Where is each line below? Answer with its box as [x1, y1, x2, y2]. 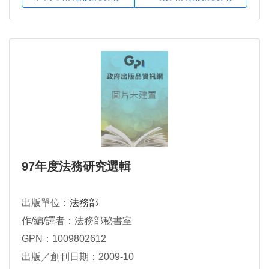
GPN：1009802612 [22, 234, 106, 244]
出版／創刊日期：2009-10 [22, 252, 134, 262]
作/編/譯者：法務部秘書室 [22, 216, 132, 226]
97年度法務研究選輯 [22, 160, 131, 174]
